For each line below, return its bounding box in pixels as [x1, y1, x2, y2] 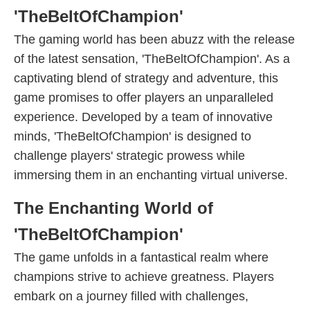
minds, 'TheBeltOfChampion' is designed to [14, 129, 251, 143]
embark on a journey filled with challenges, [14, 289, 248, 303]
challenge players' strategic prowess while [14, 149, 245, 163]
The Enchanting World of [14, 199, 213, 217]
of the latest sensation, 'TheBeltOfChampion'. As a [14, 52, 290, 66]
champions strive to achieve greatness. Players [14, 270, 274, 284]
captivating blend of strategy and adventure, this [14, 71, 278, 85]
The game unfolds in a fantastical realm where [14, 250, 268, 264]
